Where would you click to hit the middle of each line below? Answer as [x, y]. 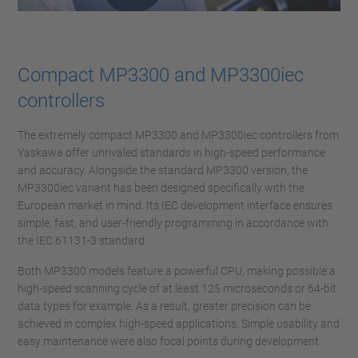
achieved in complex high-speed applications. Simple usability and [179, 324]
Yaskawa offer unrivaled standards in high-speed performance [171, 153]
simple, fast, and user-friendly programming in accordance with [173, 223]
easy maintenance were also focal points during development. [169, 342]
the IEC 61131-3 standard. [82, 241]
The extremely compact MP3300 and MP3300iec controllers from [178, 135]
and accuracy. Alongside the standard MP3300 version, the [163, 171]
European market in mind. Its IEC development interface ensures [175, 206]
